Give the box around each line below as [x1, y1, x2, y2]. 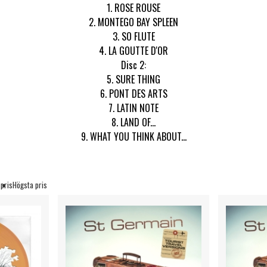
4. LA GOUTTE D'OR [99, 43, 168, 58]
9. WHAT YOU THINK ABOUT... [80, 129, 187, 144]
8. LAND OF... [111, 114, 156, 129]
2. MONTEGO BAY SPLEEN [89, 14, 178, 29]
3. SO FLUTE [112, 29, 155, 44]
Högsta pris [13, 178, 47, 191]
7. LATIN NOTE [108, 100, 159, 115]
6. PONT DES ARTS [100, 86, 167, 101]
